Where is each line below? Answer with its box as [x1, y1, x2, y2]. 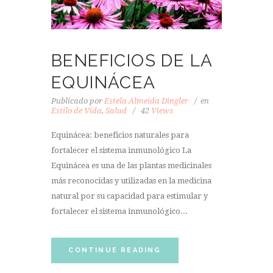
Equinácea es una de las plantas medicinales [51, 161, 211, 171]
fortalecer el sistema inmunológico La [51, 146, 191, 155]
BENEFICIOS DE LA [51, 50, 213, 71]
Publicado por [51, 96, 104, 105]
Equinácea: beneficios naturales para [51, 130, 189, 140]
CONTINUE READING [68, 246, 161, 254]
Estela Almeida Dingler [104, 96, 188, 105]
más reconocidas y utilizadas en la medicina [51, 176, 211, 186]
